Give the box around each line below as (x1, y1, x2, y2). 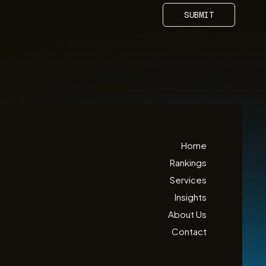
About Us (168, 208, 207, 220)
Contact (172, 226, 207, 237)
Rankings (170, 157, 207, 168)
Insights (175, 191, 207, 202)
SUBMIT (184, 9, 214, 20)
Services (170, 174, 207, 185)
